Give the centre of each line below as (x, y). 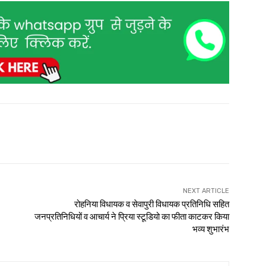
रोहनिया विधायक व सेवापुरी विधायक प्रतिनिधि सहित (151, 204)
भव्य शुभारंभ (210, 229)
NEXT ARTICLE (206, 191)
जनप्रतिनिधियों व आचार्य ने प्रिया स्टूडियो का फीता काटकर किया (132, 216)
